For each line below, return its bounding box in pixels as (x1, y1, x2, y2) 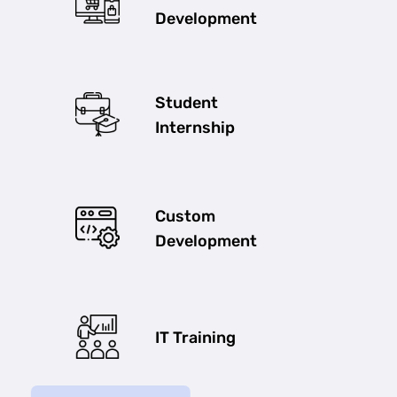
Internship (155, 117, 235, 137)
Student (155, 92, 218, 113)
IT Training (155, 327, 236, 347)
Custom (155, 206, 215, 226)
